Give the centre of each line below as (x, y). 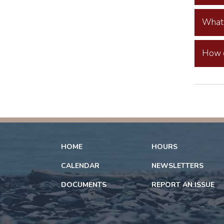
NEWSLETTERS (177, 166)
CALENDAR (80, 166)
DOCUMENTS (84, 185)
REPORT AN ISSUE (183, 185)
